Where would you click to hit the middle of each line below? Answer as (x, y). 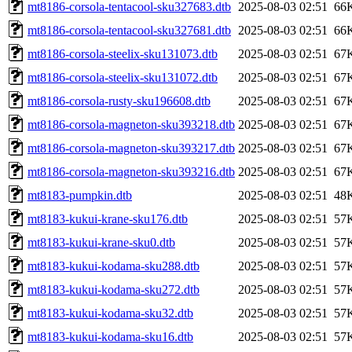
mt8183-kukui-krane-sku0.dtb (101, 242)
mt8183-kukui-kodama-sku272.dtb (114, 289)
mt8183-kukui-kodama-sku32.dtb (110, 313)
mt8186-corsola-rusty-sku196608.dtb (119, 101)
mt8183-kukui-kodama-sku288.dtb (114, 266)
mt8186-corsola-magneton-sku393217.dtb (131, 148)
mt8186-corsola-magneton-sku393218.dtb (131, 124)
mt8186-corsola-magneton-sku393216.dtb (131, 171)
